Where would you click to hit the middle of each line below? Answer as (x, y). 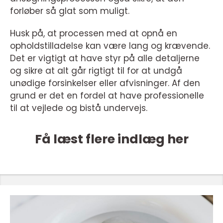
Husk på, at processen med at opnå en (94, 33)
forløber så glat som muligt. (70, 11)
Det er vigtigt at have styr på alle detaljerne (105, 58)
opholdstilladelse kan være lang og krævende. (110, 46)
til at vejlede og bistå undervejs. (79, 108)
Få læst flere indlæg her (111, 139)
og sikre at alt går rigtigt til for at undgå (96, 70)
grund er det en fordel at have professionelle (107, 95)
